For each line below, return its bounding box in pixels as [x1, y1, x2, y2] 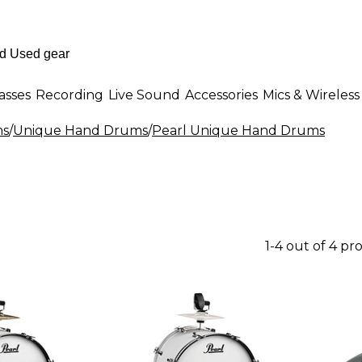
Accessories [185, 86, 258, 103]
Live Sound [108, 86, 180, 103]
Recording [36, 86, 103, 103]
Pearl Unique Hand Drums [152, 123, 325, 138]
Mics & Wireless [263, 86, 360, 103]
